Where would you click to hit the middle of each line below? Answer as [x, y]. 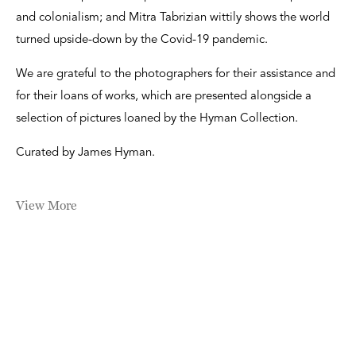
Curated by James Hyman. [85, 153]
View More [46, 205]
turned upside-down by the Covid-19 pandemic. [142, 40]
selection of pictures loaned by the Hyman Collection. [157, 118]
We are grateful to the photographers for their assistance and [176, 74]
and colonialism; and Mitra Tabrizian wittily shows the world [173, 17]
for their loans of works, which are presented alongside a [164, 96]
